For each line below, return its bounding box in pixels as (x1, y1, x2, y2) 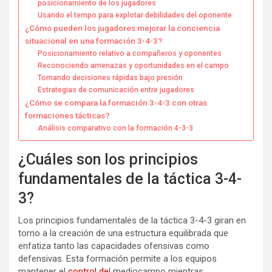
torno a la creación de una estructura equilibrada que (18, 227, 228, 239)
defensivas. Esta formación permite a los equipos (18, 253, 217, 264)
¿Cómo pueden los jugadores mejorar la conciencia (25, 22, 220, 33)
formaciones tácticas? (25, 110, 110, 120)
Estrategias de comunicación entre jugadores (38, 85, 195, 94)
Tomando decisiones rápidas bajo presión (38, 73, 183, 82)
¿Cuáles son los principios (18, 150, 198, 168)
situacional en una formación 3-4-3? (25, 35, 163, 46)
